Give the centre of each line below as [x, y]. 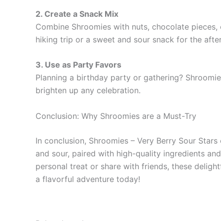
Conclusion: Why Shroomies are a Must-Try [116, 116]
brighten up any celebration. [88, 91]
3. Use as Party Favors [78, 65]
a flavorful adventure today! [88, 179]
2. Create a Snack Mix [77, 14]
